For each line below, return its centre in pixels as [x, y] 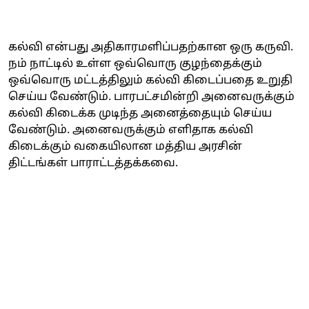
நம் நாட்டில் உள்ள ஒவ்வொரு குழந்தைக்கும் [135, 64]
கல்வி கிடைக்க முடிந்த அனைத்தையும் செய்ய [140, 113]
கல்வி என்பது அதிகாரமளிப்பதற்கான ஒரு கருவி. [151, 47]
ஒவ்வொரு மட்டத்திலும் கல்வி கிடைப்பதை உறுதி [150, 80]
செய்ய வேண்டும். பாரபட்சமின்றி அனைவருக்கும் [151, 97]
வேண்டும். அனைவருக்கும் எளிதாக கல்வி [131, 130]
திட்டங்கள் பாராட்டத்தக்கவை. [94, 163]
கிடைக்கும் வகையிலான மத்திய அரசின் [125, 147]
